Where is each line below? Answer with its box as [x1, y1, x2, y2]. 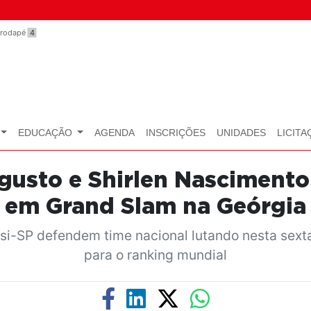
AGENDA [94, 127, 135, 139]
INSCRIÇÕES [145, 127, 205, 139]
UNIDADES [216, 127, 266, 139]
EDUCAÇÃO [17, 127, 75, 139]
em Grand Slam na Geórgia [5, 195, 306, 218]
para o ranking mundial [84, 246, 227, 263]
